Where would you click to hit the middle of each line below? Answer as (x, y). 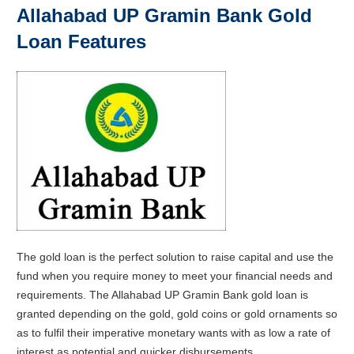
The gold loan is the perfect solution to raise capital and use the (175, 257)
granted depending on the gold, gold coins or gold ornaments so (177, 314)
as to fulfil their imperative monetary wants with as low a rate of (173, 333)
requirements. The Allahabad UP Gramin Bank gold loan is (162, 295)
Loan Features (81, 41)
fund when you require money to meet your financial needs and (175, 276)
